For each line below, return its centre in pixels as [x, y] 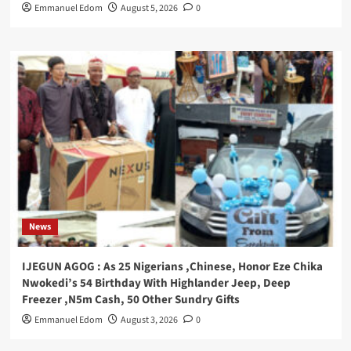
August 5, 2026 [149, 9]
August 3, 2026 [149, 320]
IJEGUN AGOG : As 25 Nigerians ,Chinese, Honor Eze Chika [172, 267]
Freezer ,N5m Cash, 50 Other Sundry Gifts [130, 300]
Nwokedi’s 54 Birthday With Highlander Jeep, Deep [156, 284]
